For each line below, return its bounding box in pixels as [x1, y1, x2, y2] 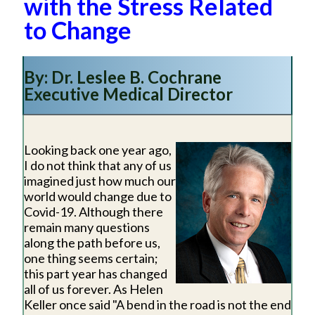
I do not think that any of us [24, 157, 172, 174]
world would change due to [24, 188, 172, 205]
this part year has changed [24, 266, 167, 282]
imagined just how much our [24, 173, 176, 189]
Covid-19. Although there [24, 204, 163, 220]
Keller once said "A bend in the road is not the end [24, 297, 291, 313]
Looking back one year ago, [24, 142, 172, 158]
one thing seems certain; [24, 250, 158, 266]
